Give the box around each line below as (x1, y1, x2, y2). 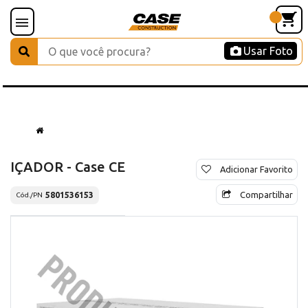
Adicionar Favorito (220, 164, 293, 174)
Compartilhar (240, 189, 293, 199)
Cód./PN (16, 191, 43, 199)
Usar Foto (243, 45, 293, 57)
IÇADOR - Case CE (10, 158, 125, 175)
